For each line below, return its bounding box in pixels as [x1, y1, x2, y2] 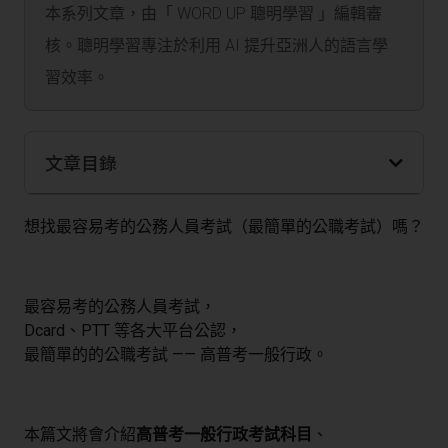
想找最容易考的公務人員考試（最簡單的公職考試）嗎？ [24, 217, 424, 237]
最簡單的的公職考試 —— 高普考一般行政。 [24, 345, 328, 365]
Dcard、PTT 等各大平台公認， [24, 321, 242, 341]
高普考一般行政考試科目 [136, 425, 312, 445]
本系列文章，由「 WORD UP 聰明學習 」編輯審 [45, 4, 382, 24]
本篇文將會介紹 [24, 425, 136, 445]
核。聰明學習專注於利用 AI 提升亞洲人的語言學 [45, 36, 388, 56]
